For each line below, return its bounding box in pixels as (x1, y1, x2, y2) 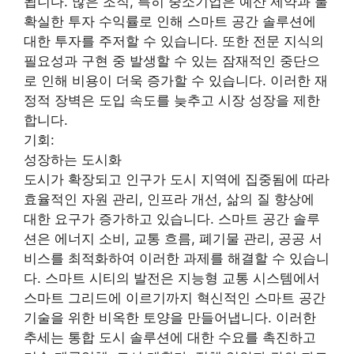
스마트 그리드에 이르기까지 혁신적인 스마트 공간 (24, 289, 326, 306)
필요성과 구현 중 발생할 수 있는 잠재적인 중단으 (24, 52, 320, 69)
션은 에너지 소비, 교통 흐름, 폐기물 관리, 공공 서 (24, 230, 322, 247)
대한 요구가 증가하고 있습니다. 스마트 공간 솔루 (24, 210, 320, 227)
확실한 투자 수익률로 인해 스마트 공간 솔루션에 (24, 13, 316, 29)
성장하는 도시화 (24, 151, 122, 168)
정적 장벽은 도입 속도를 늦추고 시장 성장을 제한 (24, 92, 320, 108)
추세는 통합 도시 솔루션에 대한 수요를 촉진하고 (24, 329, 316, 345)
